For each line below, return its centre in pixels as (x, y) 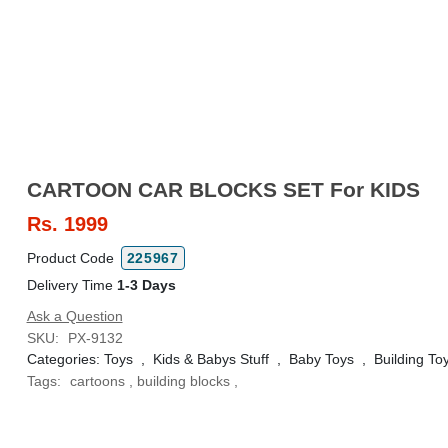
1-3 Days (146, 285)
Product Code (72, 258)
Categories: (65, 359)
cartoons (97, 381)
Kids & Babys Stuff (210, 359)
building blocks (183, 381)
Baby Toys (321, 359)
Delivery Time (71, 285)
